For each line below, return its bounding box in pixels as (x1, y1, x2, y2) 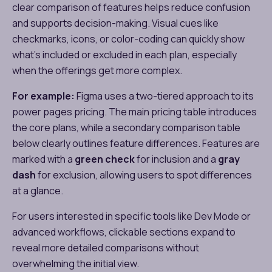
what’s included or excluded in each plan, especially (12, 47, 237, 61)
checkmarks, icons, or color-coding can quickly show (12, 32, 245, 46)
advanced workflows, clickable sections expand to (12, 225, 236, 239)
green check (75, 152, 135, 166)
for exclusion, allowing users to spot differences (36, 168, 252, 182)
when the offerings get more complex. (12, 63, 182, 77)
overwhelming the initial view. (12, 256, 139, 270)
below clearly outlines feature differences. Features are (12, 136, 260, 150)
